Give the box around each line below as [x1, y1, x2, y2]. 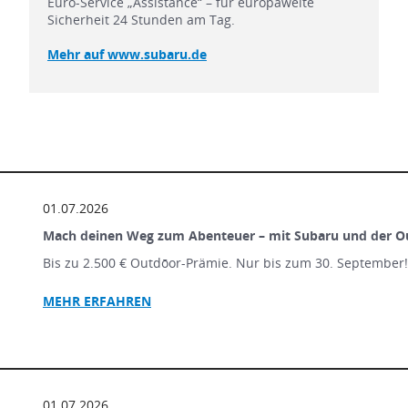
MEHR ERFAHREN [42, 291, 151, 310]
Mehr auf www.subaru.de [46, 45, 207, 63]
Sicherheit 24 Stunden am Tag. [46, 10, 235, 28]
